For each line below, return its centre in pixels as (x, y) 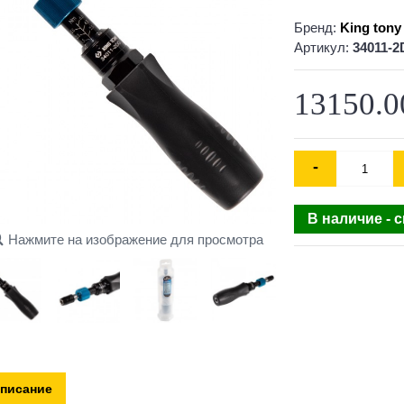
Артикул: (323, 47)
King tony (371, 28)
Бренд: (317, 28)
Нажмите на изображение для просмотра (135, 239)
